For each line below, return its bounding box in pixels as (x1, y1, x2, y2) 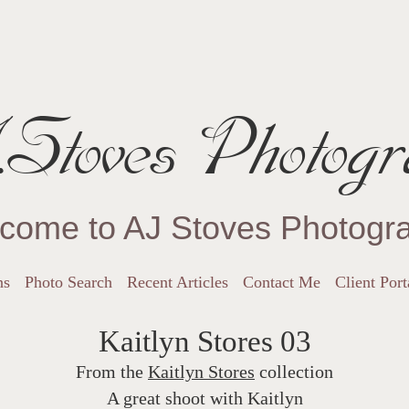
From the (76, 362, 148, 382)
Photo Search (24, 272, 112, 291)
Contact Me (243, 272, 321, 291)
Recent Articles (127, 272, 228, 291)
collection (255, 362, 333, 382)
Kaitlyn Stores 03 (98, 325, 311, 359)
